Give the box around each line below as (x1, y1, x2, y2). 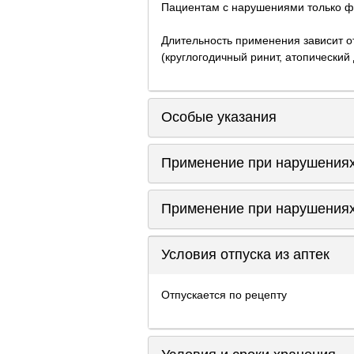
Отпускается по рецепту (161, 288, 287, 301)
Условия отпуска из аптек (161, 247, 330, 262)
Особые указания (161, 109, 277, 125)
